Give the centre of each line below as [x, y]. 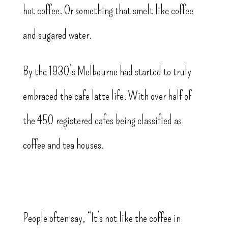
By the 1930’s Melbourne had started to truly [107, 72]
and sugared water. [57, 35]
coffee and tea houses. [63, 145]
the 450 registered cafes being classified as [102, 120]
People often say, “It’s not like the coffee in [102, 218]
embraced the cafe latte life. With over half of [107, 96]
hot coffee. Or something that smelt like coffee [108, 10]
